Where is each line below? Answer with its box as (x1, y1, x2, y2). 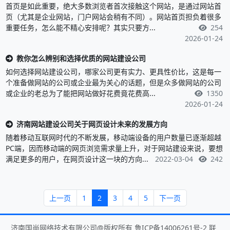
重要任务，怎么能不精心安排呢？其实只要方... (5, 22, 156, 32)
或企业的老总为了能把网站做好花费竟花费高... (5, 88, 156, 98)
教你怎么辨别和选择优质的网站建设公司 (16, 53, 146, 63)
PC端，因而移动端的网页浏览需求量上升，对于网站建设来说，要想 (5, 143, 223, 153)
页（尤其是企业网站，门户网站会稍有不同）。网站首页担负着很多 (5, 11, 221, 22)
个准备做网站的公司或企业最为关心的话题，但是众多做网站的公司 (5, 77, 221, 87)
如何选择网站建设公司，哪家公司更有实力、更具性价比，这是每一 (5, 66, 221, 76)
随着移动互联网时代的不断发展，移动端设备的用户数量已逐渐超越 (5, 132, 221, 142)
